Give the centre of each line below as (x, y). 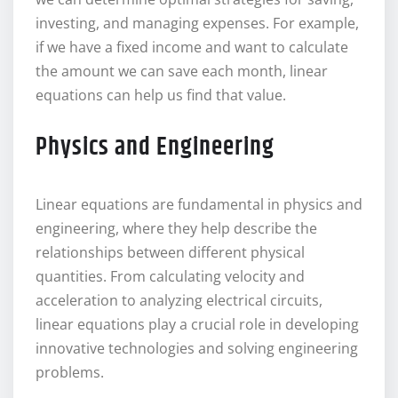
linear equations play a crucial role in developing (197, 325)
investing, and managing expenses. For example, (197, 24)
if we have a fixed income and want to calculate (192, 48)
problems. (70, 373)
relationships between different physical (170, 253)
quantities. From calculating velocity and (170, 277)
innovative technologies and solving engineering (197, 349)
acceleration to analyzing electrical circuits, (179, 301)
